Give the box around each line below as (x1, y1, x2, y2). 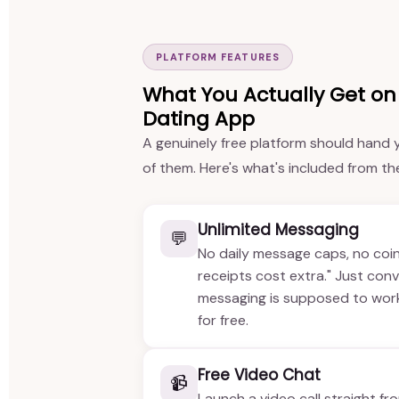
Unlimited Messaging (198, 219, 360, 241)
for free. (198, 311, 249, 330)
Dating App (142, 105, 255, 133)
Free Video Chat (198, 363, 322, 386)
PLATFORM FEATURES (156, 50, 280, 63)
